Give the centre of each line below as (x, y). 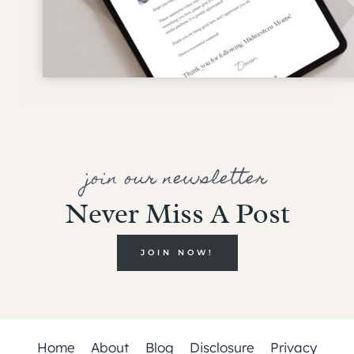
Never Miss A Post (177, 213)
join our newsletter (177, 179)
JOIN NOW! (177, 252)
